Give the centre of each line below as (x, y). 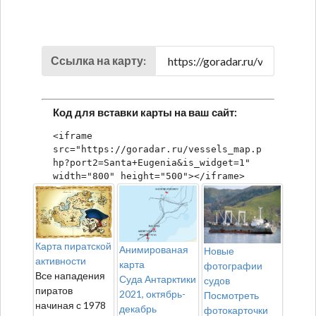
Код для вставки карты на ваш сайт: (145, 112)
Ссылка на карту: (99, 60)
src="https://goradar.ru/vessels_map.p (157, 149)
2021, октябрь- (153, 293)
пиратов (54, 290)
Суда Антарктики (158, 279)
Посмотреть (231, 295)
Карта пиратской (73, 245)
